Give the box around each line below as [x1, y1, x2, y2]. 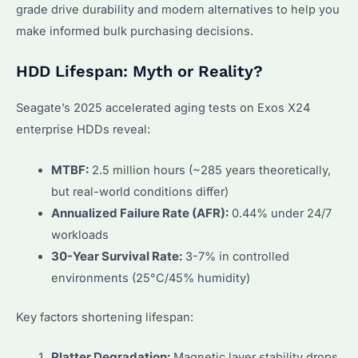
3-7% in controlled [181, 249, 289, 264]
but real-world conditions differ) [50, 184, 229, 199]
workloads [50, 227, 109, 242]
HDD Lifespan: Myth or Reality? [16, 62, 263, 82]
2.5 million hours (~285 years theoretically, [88, 162, 331, 177]
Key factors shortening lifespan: [16, 309, 193, 324]
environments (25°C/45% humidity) [50, 270, 250, 285]
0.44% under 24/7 [228, 205, 332, 221]
